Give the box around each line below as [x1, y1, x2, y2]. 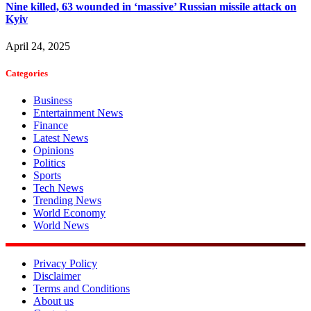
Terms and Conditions [33, 283, 130, 295]
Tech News [33, 182, 83, 194]
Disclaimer [33, 270, 81, 283]
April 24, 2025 [6, 40, 70, 52]
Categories [6, 68, 48, 79]
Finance [33, 119, 68, 132]
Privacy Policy [33, 258, 97, 270]
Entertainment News [33, 107, 123, 119]
